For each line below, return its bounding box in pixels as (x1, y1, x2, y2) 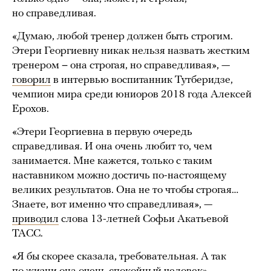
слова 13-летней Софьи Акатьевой (59, 214, 229, 226)
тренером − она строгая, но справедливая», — (12, 60, 230, 72)
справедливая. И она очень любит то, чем (12, 141, 212, 153)
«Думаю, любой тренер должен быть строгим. (12, 31, 233, 43)
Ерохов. (12, 103, 49, 116)
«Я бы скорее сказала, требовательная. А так (12, 251, 226, 263)
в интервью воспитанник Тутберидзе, (51, 74, 233, 87)
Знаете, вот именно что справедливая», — (12, 199, 212, 211)
